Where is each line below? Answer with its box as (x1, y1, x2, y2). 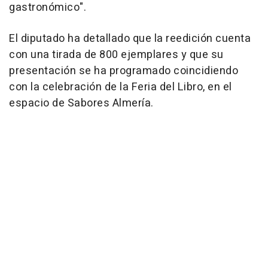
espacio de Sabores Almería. (9, 95, 154, 112)
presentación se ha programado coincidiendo (9, 63, 238, 80)
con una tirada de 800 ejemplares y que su (9, 47, 224, 63)
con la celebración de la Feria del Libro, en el (9, 79, 232, 96)
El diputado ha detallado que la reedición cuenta (9, 31, 251, 47)
